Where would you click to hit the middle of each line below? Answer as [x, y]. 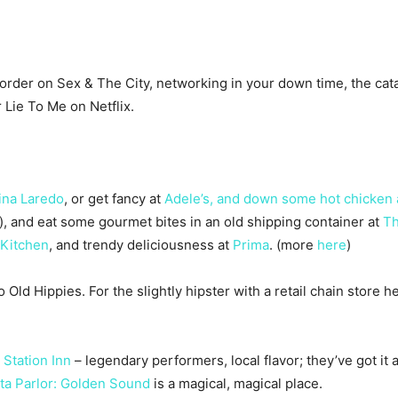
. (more [293, 245]
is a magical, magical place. [236, 384]
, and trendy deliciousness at [141, 245]
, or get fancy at [114, 199]
